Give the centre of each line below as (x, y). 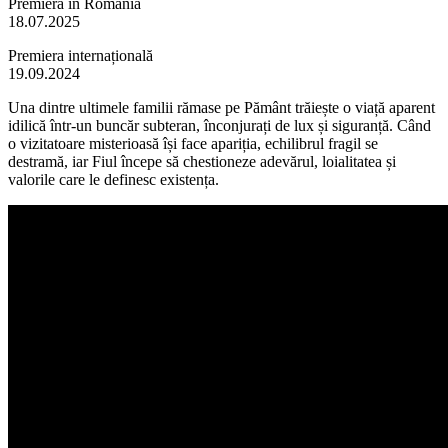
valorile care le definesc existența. (113, 179)
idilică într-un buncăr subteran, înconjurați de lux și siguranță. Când (219, 125)
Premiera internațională (80, 55)
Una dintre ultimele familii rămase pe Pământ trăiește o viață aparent (221, 107)
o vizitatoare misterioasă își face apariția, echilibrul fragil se (193, 143)
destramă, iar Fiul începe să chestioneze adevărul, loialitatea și (202, 161)
